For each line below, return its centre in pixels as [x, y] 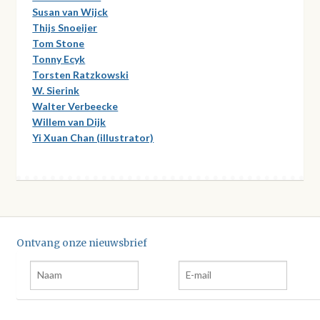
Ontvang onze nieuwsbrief [81, 243]
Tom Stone [59, 43]
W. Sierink [56, 90]
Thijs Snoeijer [65, 27]
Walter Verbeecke [75, 106]
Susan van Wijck [70, 11]
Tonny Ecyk [59, 59]
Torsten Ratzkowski [81, 74]
